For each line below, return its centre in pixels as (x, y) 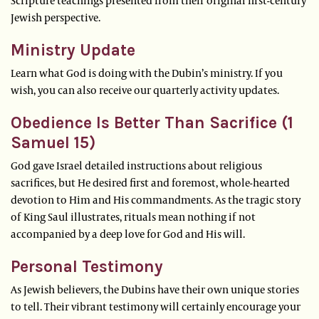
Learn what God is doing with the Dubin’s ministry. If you (147, 73)
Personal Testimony (87, 267)
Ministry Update (73, 51)
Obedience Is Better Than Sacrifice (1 (152, 123)
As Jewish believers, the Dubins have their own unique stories (155, 289)
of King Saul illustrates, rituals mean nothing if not (133, 217)
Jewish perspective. (57, 17)
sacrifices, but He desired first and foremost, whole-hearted (150, 183)
